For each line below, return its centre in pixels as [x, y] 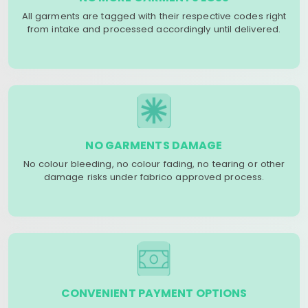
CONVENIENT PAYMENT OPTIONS [154, 293]
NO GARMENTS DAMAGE [154, 145]
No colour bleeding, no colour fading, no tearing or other [154, 164]
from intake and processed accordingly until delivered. [154, 29]
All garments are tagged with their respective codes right [154, 16]
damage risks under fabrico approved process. [154, 177]
